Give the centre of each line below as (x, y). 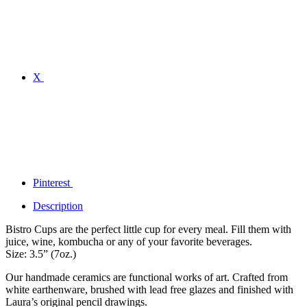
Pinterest (51, 183)
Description (58, 206)
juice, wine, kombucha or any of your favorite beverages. (129, 242)
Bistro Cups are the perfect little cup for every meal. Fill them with (148, 229)
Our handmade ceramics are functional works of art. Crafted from (147, 277)
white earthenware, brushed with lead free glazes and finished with (149, 290)
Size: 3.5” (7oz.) (41, 254)
